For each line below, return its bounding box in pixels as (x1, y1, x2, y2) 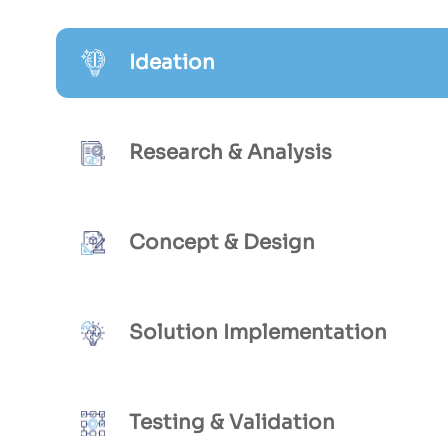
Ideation (128, 50, 215, 76)
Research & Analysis (128, 140, 332, 166)
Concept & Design (128, 230, 315, 256)
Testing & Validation (128, 410, 335, 436)
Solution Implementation (128, 320, 387, 346)
